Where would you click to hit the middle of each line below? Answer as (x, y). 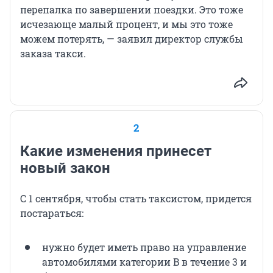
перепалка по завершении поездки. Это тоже (132, 9)
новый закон (65, 168)
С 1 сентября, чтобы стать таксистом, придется (136, 198)
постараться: (52, 213)
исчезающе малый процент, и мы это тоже (126, 24)
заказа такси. (53, 53)
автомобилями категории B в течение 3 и (144, 261)
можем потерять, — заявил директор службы (132, 38)
